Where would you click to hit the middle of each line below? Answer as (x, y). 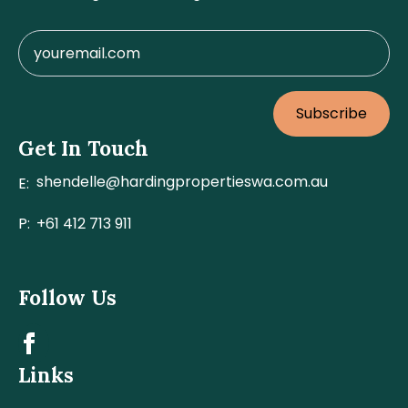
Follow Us (67, 297)
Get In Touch (83, 148)
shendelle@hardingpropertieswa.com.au (182, 182)
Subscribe (331, 113)
